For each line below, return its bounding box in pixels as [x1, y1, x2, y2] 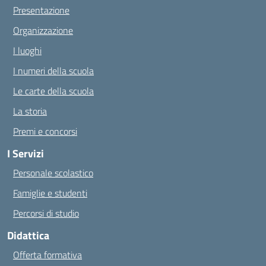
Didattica [7, 227, 49, 243]
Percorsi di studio [13, 206, 79, 220]
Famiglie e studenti [13, 186, 87, 200]
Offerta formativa [13, 248, 82, 262]
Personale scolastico [13, 166, 93, 180]
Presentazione [13, 3, 69, 17]
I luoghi [13, 43, 42, 58]
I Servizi [7, 145, 44, 161]
